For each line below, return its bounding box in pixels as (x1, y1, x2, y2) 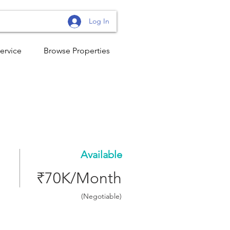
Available (81, 148, 122, 161)
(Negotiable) (81, 191, 122, 201)
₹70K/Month (36, 169, 122, 187)
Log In (88, 16, 109, 26)
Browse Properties (44, 46, 110, 55)
